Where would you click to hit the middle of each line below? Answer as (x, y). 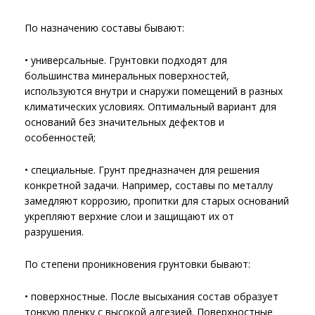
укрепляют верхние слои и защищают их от (129, 216)
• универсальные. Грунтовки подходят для (126, 60)
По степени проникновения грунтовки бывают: (137, 264)
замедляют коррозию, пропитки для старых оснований (157, 201)
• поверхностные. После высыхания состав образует (152, 296)
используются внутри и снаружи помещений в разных (154, 91)
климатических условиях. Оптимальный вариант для (150, 107)
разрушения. (54, 232)
